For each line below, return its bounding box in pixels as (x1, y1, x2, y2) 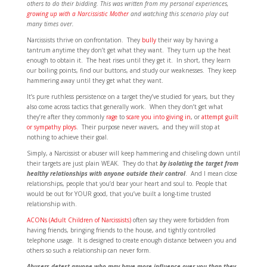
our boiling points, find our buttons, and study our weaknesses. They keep (26, 66, 236, 75)
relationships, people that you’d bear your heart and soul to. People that (26, 179, 227, 188)
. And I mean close (185, 169, 237, 178)
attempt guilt (201, 113, 238, 122)
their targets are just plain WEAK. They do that (26, 159, 160, 168)
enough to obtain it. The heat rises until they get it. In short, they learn (26, 56, 231, 65)
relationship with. (26, 200, 77, 209)
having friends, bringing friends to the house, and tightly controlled (26, 226, 216, 235)
